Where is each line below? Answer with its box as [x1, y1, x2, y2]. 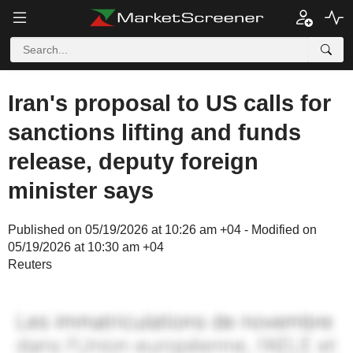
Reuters [8, 258, 52, 271]
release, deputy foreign [8, 149, 258, 174]
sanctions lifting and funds [8, 120, 301, 145]
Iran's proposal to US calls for [8, 91, 331, 116]
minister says [8, 178, 154, 203]
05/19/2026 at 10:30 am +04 [8, 240, 164, 254]
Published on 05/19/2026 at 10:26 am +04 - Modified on [8, 223, 317, 236]
